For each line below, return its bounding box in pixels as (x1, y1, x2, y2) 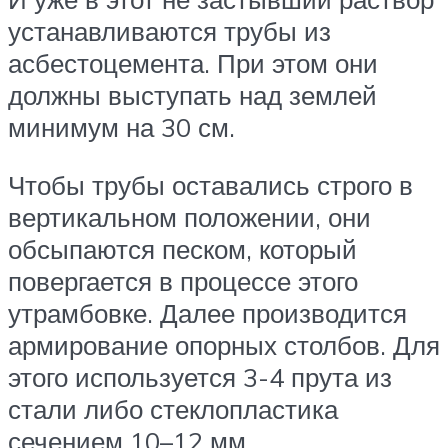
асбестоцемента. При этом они (8, 47, 378, 80)
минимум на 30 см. (8, 111, 235, 144)
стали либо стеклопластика (8, 392, 338, 425)
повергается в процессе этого (8, 264, 358, 297)
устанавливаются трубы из (8, 15, 331, 48)
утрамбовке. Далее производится (8, 296, 407, 329)
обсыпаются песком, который (8, 232, 357, 265)
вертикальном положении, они (8, 200, 371, 233)
